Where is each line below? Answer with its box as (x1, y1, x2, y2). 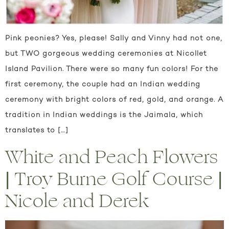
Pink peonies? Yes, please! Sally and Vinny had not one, (5, 35, 222, 43)
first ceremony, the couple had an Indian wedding (5, 81, 200, 89)
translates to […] (5, 127, 68, 135)
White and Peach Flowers (5, 143, 218, 171)
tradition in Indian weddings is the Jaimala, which (5, 111, 203, 120)
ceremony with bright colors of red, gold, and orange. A (5, 96, 223, 104)
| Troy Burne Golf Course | (5, 165, 223, 193)
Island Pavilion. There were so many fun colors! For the (5, 65, 218, 74)
